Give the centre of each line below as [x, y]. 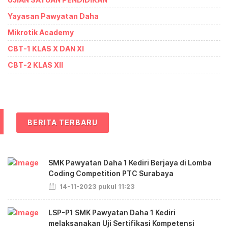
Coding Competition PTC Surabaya [111, 173]
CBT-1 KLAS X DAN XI [46, 48]
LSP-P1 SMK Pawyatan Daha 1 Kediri [112, 212]
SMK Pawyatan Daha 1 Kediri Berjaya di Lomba [130, 162]
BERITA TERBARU [63, 122]
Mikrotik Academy [41, 32]
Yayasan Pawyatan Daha [53, 16]
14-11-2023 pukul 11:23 [96, 186]
